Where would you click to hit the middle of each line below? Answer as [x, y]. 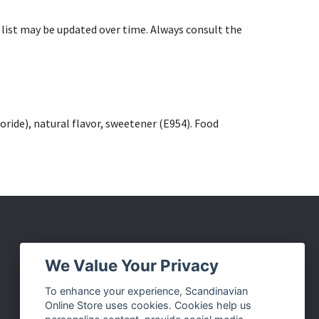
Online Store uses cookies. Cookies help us [148, 305]
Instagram [113, 307]
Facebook [114, 286]
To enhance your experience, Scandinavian [147, 291]
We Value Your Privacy [132, 265]
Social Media [119, 254]
